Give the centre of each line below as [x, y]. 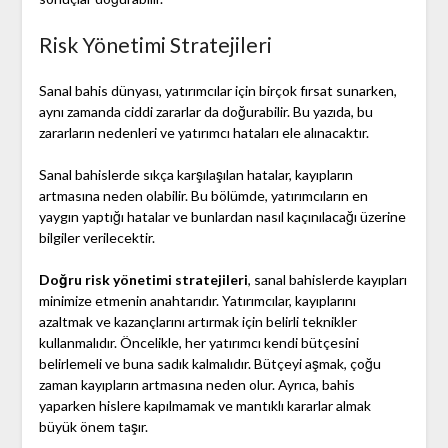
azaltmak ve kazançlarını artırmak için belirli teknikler [197, 322]
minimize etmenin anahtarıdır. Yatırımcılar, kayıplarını [197, 301]
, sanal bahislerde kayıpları [327, 280]
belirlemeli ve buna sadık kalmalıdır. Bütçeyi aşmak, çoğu [209, 364]
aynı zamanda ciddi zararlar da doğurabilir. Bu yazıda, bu [205, 112]
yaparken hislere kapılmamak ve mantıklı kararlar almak [204, 406]
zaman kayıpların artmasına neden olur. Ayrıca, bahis [196, 385]
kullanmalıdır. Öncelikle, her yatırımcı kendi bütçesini [198, 343]
